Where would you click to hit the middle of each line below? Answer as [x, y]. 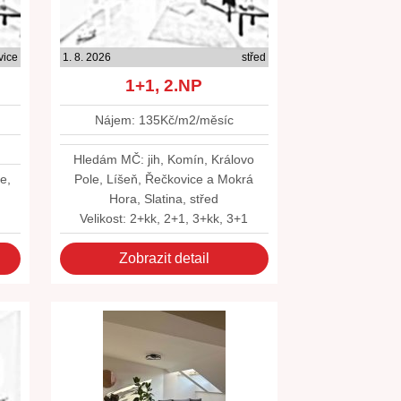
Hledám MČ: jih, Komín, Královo [164, 159]
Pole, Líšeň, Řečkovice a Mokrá [164, 179]
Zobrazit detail [164, 258]
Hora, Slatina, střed [164, 199]
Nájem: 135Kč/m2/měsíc [164, 120]
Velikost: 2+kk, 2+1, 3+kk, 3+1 [164, 218]
